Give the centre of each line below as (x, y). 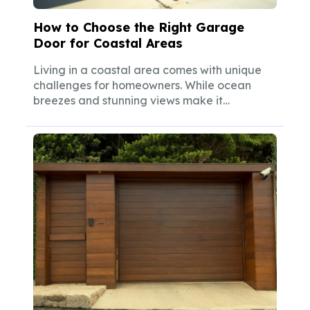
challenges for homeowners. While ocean (142, 85)
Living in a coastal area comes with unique (147, 70)
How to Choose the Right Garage (139, 28)
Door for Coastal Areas (108, 44)
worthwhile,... (67, 116)
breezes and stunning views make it (128, 101)
